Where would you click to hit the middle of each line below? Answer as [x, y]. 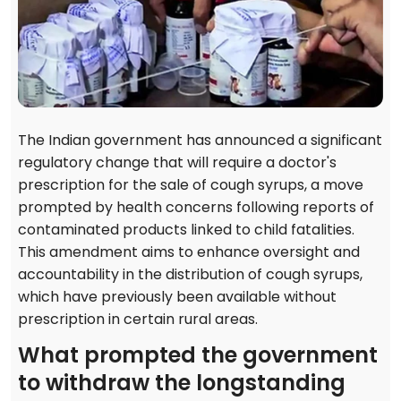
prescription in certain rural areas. [138, 320]
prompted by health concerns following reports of [196, 208]
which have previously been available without [177, 297]
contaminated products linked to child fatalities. [186, 230]
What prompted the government [198, 355]
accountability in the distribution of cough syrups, [190, 275]
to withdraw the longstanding [182, 383]
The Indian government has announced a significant [200, 141]
